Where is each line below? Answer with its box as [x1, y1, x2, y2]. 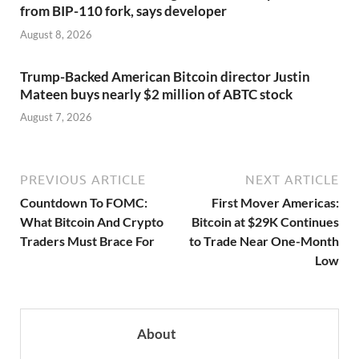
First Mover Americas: [212, 195, 339, 211]
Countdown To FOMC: [20, 195, 147, 211]
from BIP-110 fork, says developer [20, 2, 227, 20]
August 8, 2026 [20, 27, 92, 41]
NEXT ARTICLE [245, 172, 339, 188]
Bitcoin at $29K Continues [192, 214, 339, 230]
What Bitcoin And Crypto [20, 214, 163, 230]
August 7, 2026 [20, 111, 92, 124]
